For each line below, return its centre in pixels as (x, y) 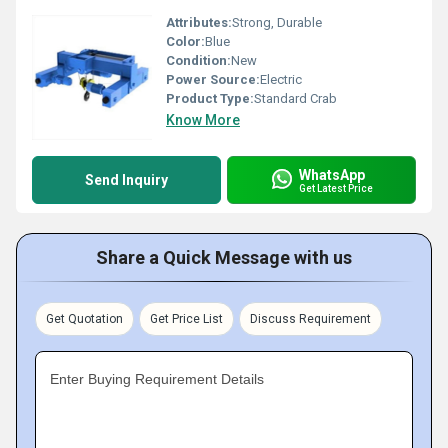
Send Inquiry (126, 180)
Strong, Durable (277, 22)
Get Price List (186, 319)
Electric (281, 79)
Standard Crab (295, 98)
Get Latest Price (336, 188)
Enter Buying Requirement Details (157, 379)
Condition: (198, 60)
